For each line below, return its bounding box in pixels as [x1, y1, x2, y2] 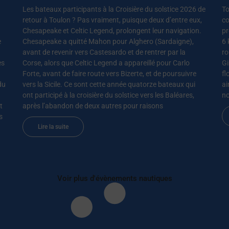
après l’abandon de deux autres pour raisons [22, 101, 163, 110]
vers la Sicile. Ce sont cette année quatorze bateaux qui [22, 80, 195, 88]
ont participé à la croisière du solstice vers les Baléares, [22, 90, 194, 99]
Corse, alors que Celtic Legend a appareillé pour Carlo [22, 58, 190, 67]
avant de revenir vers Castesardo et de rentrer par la [22, 48, 186, 56]
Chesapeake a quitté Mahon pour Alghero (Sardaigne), [22, 37, 194, 45]
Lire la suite [38, 123, 68, 130]
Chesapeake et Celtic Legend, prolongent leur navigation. [22, 26, 201, 35]
